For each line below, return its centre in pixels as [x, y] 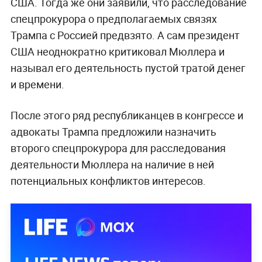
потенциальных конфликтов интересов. [108, 180]
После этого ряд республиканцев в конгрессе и [127, 115]
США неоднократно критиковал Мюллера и [117, 51]
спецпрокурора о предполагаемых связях [113, 18]
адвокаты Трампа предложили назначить [113, 131]
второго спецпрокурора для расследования [118, 148]
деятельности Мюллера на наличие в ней [112, 164]
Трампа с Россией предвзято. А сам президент [125, 35]
